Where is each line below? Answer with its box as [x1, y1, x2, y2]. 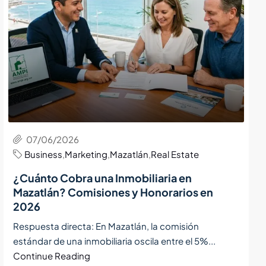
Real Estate [151, 148, 199, 160]
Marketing [65, 148, 108, 160]
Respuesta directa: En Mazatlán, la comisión [13, 220, 199, 232]
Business [24, 148, 63, 160]
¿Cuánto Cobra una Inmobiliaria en [13, 171, 192, 185]
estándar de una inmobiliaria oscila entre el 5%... [13, 235, 216, 247]
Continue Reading [13, 250, 91, 262]
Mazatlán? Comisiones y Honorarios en [13, 185, 214, 199]
